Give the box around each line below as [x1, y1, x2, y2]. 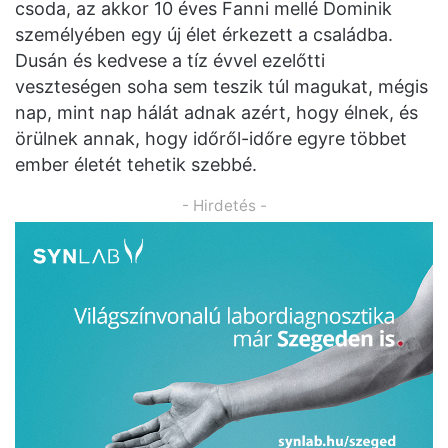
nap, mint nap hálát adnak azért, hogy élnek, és [15, 102, 418, 123]
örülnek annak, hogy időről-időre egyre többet [15, 128, 407, 149]
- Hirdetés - [181, 196, 267, 215]
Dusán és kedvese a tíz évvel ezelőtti [15, 50, 325, 71]
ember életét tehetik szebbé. [15, 154, 257, 175]
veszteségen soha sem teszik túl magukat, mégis [15, 76, 428, 97]
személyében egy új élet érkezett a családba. [15, 24, 393, 45]
